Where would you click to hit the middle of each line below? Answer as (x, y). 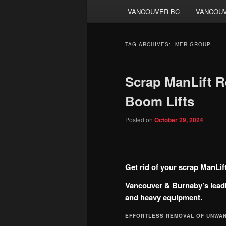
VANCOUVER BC (154, 11)
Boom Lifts (160, 101)
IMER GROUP (192, 45)
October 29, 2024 (179, 120)
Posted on (140, 120)
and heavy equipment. (164, 197)
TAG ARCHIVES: (149, 45)
